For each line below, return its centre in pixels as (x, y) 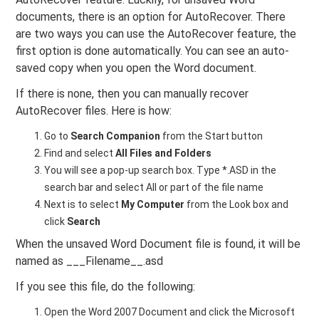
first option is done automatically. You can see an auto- (153, 51)
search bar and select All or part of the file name (154, 188)
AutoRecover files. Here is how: (94, 111)
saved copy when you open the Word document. (136, 68)
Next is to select (83, 205)
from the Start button (212, 136)
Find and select (80, 153)
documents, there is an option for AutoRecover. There (151, 17)
